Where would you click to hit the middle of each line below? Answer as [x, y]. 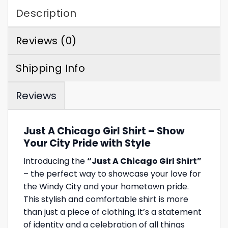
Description [46, 13]
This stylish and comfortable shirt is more [106, 199]
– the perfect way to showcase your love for [112, 174]
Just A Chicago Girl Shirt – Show [104, 131]
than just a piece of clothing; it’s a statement [112, 212]
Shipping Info [51, 68]
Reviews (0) [46, 41]
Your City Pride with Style [87, 144]
